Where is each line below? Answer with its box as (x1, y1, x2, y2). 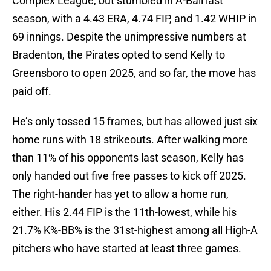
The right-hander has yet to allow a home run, (12, 188, 229, 201)
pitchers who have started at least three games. (12, 242, 241, 255)
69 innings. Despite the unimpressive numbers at (12, 30, 246, 44)
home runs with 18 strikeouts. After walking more (12, 133, 248, 146)
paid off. (12, 85, 51, 98)
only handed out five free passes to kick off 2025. (12, 169, 246, 183)
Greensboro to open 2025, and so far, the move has (12, 67, 256, 80)
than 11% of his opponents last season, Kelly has (12, 151, 244, 165)
